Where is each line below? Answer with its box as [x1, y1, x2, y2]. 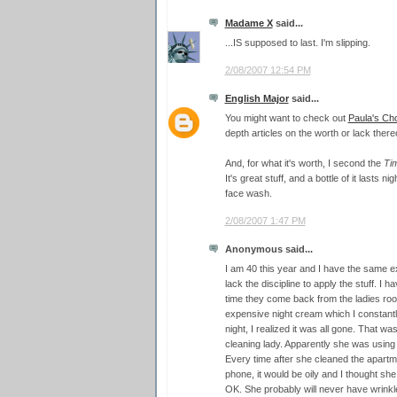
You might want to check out [224, 113, 348, 124]
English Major [224, 92, 289, 104]
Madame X [224, 17, 273, 28]
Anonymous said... [224, 243, 313, 254]
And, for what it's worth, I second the [224, 158, 384, 169]
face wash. [224, 188, 272, 199]
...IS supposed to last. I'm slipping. [224, 37, 370, 49]
